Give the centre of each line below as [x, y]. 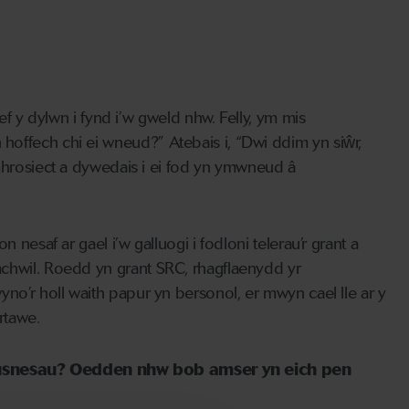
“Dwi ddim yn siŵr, [296, 143]
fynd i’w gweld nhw [146, 118]
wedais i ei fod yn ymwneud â [193, 168]
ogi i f [185, 244]
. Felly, [234, 118]
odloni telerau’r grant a [281, 244]
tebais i [204, 143]
